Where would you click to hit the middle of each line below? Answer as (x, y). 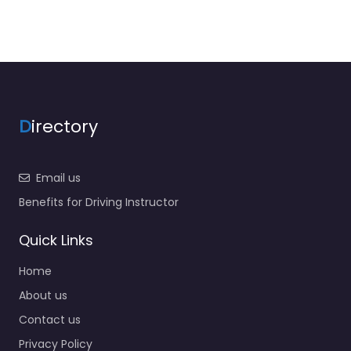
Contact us (50, 320)
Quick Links (56, 241)
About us (43, 296)
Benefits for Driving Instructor (99, 203)
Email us (58, 178)
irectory (65, 127)
